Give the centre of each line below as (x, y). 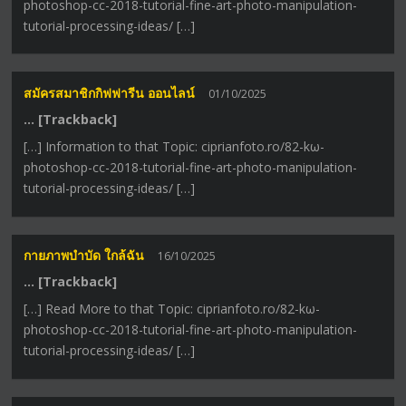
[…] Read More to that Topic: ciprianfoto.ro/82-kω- (172, 309)
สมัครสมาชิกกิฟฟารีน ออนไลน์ (110, 92)
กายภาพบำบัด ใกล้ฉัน (84, 256)
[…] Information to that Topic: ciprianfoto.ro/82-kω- (174, 146)
